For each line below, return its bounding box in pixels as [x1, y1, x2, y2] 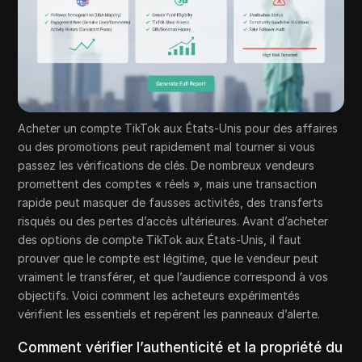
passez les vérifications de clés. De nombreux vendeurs [18, 158, 315, 173]
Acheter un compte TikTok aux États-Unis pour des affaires [18, 121, 339, 136]
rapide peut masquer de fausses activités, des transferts [18, 196, 324, 210]
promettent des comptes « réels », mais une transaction [18, 177, 318, 192]
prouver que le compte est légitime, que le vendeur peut [18, 251, 319, 266]
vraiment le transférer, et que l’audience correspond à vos [18, 270, 329, 284]
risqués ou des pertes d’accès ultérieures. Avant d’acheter [18, 214, 329, 229]
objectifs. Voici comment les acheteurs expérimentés [18, 288, 301, 303]
